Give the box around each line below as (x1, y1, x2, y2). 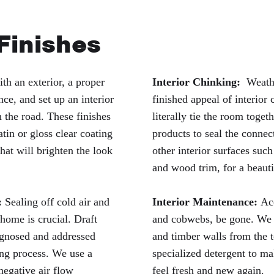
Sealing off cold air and (2, 196, 109, 209)
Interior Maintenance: (152, 196, 261, 209)
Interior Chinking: (152, 76, 240, 89)
